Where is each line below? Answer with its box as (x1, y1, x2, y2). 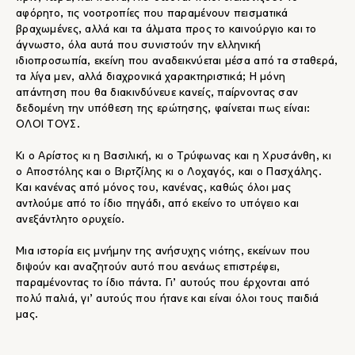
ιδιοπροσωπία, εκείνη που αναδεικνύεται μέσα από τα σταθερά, (16, 56, 338, 67)
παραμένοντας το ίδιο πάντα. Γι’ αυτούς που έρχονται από (16, 278, 311, 288)
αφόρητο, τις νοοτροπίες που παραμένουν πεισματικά (16, 9, 288, 19)
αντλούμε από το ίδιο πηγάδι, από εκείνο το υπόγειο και (16, 199, 300, 209)
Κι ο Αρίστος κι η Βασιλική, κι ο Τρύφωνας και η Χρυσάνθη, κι (16, 151, 331, 162)
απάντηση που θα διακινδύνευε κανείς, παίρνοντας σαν (16, 88, 299, 98)
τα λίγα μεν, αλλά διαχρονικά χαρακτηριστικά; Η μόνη (16, 72, 286, 82)
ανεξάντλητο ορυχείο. (16, 215, 125, 225)
